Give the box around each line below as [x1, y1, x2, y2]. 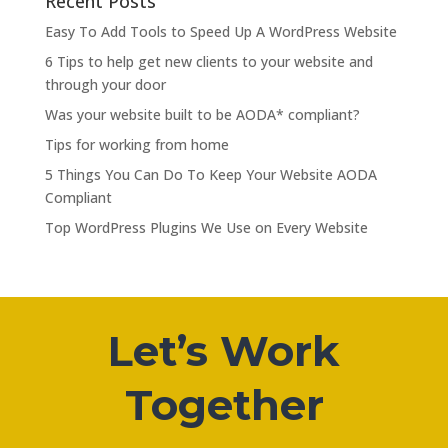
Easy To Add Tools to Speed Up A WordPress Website [44, 21, 397, 41]
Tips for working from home [44, 134, 229, 154]
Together [124, 378, 324, 431]
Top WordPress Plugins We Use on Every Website [44, 217, 368, 237]
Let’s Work [108, 324, 340, 377]
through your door [44, 74, 166, 94]
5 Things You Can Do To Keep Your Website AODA [44, 164, 377, 184]
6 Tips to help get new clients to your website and [44, 51, 373, 71]
